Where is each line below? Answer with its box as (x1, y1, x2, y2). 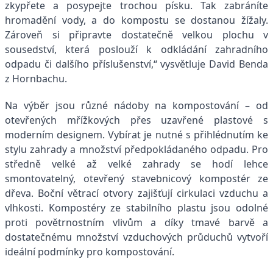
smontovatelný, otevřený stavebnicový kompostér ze (5, 171, 268, 185)
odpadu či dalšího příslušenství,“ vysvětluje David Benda (5, 57, 268, 71)
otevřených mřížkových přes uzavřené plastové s (5, 113, 268, 127)
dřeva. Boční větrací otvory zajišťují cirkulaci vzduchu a (5, 186, 268, 200)
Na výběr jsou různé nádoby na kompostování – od (5, 98, 268, 112)
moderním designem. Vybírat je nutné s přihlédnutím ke (5, 127, 268, 141)
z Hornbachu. (5, 71, 67, 85)
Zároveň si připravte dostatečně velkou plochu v (5, 27, 268, 41)
